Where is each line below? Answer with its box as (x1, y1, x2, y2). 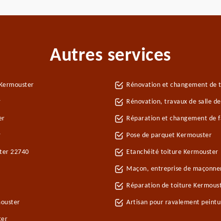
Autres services (50, 46, 171, 66)
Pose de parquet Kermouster (126, 132, 212, 139)
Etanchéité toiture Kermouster (126, 148, 219, 156)
